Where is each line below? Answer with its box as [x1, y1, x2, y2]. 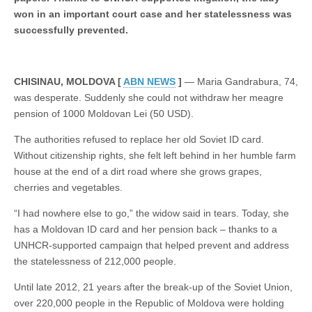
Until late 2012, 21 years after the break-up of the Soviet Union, [14, 281, 292, 292]
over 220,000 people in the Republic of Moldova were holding [14, 297, 284, 309]
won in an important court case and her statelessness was [14, 8, 292, 19]
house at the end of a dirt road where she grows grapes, [14, 165, 262, 177]
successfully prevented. [14, 24, 128, 36]
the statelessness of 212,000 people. [14, 255, 176, 267]
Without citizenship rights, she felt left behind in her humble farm [14, 149, 296, 161]
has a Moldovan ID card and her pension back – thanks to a [14, 223, 277, 235]
